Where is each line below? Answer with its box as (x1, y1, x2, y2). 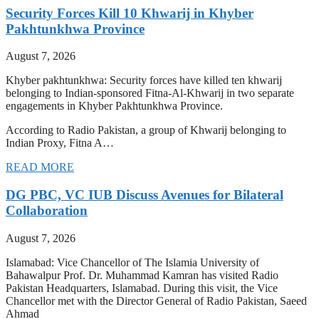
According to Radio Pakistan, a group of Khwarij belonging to (6, 124, 286, 137)
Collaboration (6, 202, 88, 218)
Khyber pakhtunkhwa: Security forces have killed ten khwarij (6, 74, 282, 87)
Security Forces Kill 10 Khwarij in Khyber (6, 5, 253, 21)
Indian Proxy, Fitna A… (6, 137, 114, 150)
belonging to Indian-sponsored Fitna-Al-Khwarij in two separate (6, 87, 294, 100)
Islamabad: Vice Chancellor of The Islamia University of (6, 256, 259, 268)
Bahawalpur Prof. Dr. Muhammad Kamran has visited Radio (6, 268, 278, 281)
